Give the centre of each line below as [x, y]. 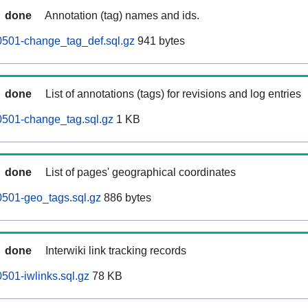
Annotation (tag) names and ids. [122, 16]
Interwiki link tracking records [116, 251]
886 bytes [126, 198]
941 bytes [160, 41]
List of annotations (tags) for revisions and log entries [173, 94]
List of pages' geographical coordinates [141, 173]
